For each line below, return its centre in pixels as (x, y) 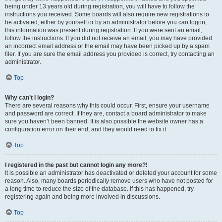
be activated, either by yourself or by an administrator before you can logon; (106, 22)
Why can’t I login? (29, 98)
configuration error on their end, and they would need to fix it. (86, 129)
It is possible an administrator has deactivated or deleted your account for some (111, 173)
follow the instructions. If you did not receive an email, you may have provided (109, 38)
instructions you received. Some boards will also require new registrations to (107, 14)
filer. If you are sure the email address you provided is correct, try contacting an (110, 54)
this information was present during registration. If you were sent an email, (104, 30)
